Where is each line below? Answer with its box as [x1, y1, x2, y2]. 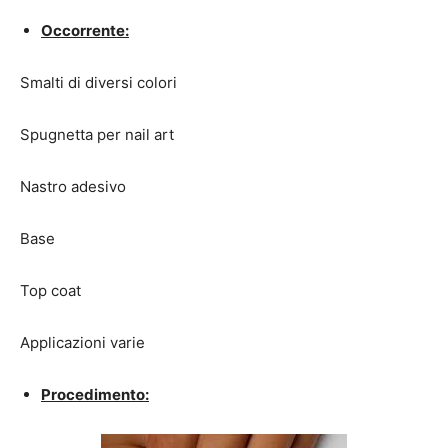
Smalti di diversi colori [20, 73, 177, 93]
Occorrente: [41, 21, 129, 41]
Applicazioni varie [20, 333, 145, 353]
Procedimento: [41, 385, 149, 405]
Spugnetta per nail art [20, 125, 174, 145]
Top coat [20, 281, 81, 301]
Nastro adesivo [20, 177, 126, 197]
